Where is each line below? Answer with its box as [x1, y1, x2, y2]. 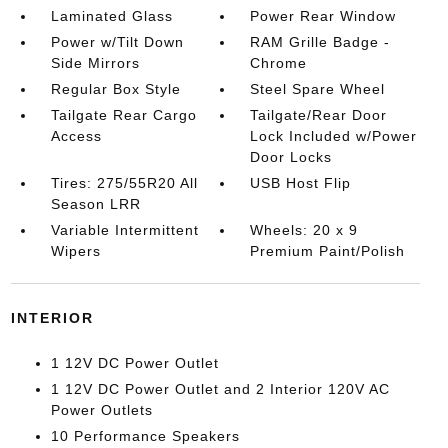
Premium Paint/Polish [250, 243, 406, 259]
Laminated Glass [50, 8, 173, 24]
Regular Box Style [50, 81, 181, 97]
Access [50, 128, 102, 144]
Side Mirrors [50, 55, 140, 71]
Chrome [250, 55, 308, 71]
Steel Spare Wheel [250, 81, 386, 97]
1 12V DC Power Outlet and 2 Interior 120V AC [50, 381, 390, 397]
